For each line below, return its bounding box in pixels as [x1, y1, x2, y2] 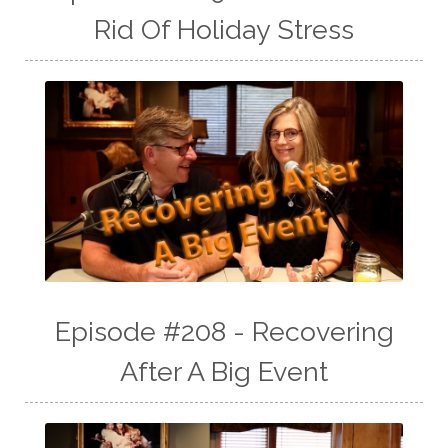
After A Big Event [120, 356, 328, 388]
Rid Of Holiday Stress [94, 13, 354, 45]
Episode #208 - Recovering [54, 316, 394, 348]
